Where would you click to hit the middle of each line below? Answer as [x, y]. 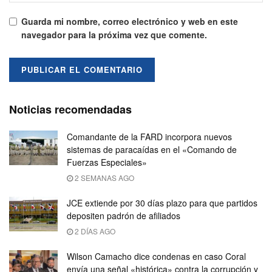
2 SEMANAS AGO [104, 177]
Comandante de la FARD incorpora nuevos [149, 136]
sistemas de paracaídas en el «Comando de [152, 149]
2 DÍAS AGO [94, 231]
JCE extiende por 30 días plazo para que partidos [162, 202]
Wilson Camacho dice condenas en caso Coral [156, 256]
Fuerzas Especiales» [107, 162]
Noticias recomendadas [70, 109]
